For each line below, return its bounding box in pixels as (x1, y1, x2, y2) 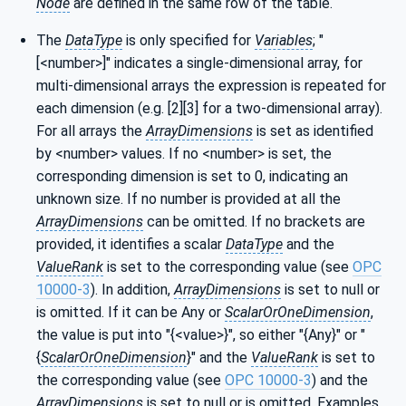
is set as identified (253, 121, 373, 140)
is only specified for (122, 31, 255, 49)
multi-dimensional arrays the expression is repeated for (36, 76, 386, 94)
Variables (255, 31, 313, 49)
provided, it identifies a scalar (36, 235, 226, 253)
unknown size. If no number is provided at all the (36, 189, 341, 208)
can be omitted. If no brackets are (143, 212, 365, 230)
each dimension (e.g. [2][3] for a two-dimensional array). (36, 99, 382, 117)
